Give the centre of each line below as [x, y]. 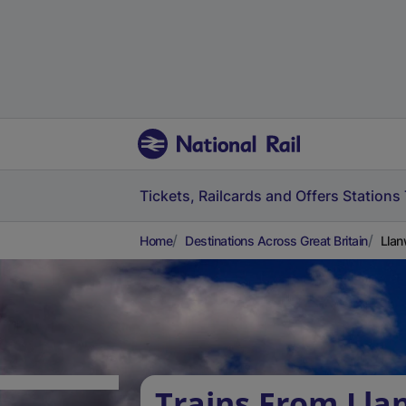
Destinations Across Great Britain [276, 241]
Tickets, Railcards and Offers [239, 196]
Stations [372, 196]
